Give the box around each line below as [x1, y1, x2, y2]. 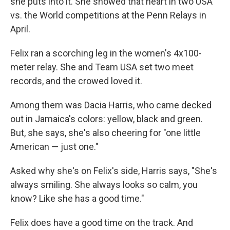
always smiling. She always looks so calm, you [10, 179, 198, 190]
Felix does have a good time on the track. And [10, 217, 193, 228]
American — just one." [10, 141, 99, 152]
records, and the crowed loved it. [10, 75, 142, 87]
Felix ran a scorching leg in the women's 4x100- [10, 48, 202, 59]
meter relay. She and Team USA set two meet [10, 62, 194, 73]
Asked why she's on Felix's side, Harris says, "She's [10, 165, 217, 177]
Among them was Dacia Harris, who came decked [10, 100, 212, 111]
